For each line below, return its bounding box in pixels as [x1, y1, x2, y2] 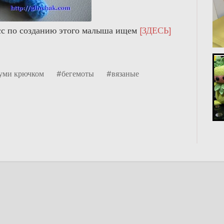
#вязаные [106, 68, 139, 78]
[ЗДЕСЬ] [139, 24, 171, 36]
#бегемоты [56, 68, 94, 78]
